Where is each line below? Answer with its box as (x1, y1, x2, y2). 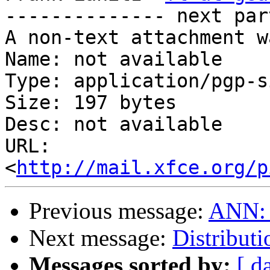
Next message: (29, 225, 172, 251)
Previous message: (29, 198, 209, 224)
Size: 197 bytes (5, 92, 177, 114)
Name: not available (5, 48, 222, 71)
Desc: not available (5, 113, 222, 136)
